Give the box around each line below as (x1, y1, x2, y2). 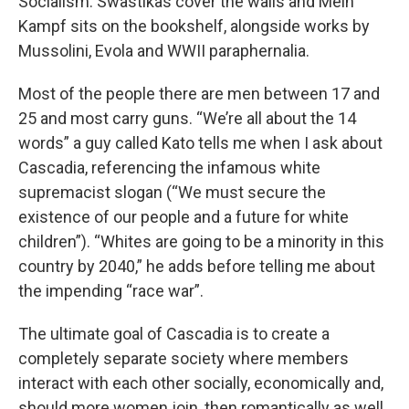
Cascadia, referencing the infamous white (18, 158, 320, 178)
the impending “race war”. (18, 281, 204, 301)
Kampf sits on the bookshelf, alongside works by (18, 16, 370, 37)
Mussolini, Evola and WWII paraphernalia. (18, 41, 309, 61)
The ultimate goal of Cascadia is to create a (18, 324, 330, 344)
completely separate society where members (18, 349, 349, 369)
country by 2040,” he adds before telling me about (18, 257, 375, 277)
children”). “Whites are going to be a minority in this (18, 232, 384, 252)
